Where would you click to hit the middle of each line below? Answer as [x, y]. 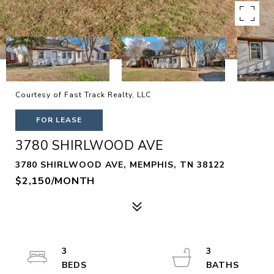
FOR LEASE [59, 120]
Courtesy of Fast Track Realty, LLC [83, 95]
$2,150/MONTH [55, 181]
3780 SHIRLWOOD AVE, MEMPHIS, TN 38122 [120, 165]
